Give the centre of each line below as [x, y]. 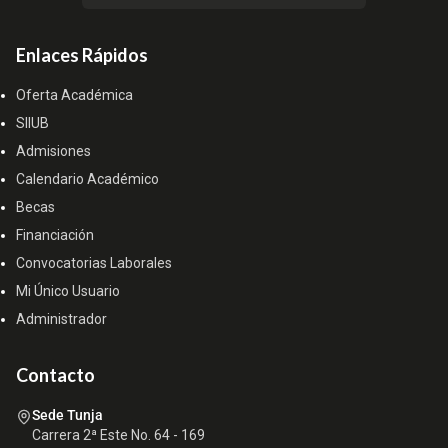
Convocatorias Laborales [94, 263]
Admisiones [53, 151]
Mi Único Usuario [68, 291]
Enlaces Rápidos [82, 55]
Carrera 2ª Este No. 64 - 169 [118, 435]
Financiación [55, 235]
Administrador [61, 319]
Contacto [55, 375]
